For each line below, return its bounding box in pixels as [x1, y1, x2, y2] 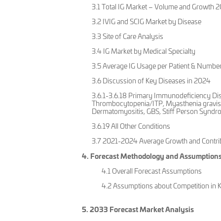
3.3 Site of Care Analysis [92, 32, 164, 41]
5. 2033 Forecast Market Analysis [82, 204, 194, 215]
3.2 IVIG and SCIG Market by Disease [92, 17, 202, 27]
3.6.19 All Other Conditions [92, 121, 171, 131]
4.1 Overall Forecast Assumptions [102, 166, 202, 176]
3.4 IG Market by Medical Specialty [92, 46, 196, 56]
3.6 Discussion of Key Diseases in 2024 [92, 76, 211, 86]
